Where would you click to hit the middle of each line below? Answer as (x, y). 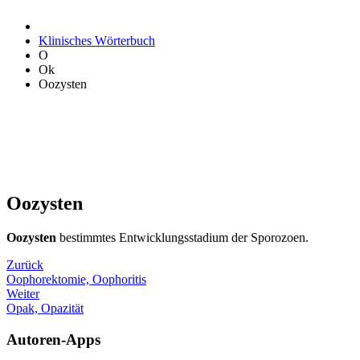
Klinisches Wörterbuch (97, 41)
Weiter (23, 293)
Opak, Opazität (45, 308)
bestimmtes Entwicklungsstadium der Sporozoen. (182, 237)
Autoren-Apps (53, 339)
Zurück (25, 264)
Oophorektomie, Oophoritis (76, 279)
